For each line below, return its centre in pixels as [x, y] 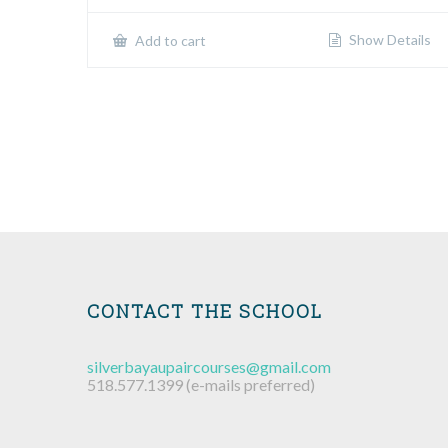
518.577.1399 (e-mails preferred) [201, 384]
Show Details [388, 39]
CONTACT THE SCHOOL [205, 310]
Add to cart [169, 40]
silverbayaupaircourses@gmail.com [209, 366]
